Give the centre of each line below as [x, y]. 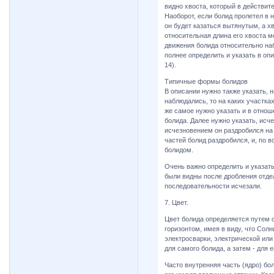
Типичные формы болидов [206, 81]
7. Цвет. [176, 202]
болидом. [179, 150]
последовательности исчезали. [213, 186]
